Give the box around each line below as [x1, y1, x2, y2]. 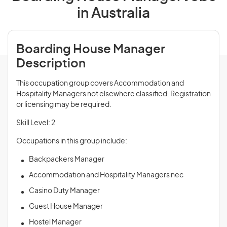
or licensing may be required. [16, 101, 111, 108]
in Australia [77, 7, 150, 21]
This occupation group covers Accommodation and [16, 80, 184, 87]
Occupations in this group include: [16, 138, 127, 145]
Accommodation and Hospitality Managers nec [29, 172, 183, 179]
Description [16, 58, 86, 70]
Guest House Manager [29, 203, 103, 210]
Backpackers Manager [29, 156, 104, 163]
